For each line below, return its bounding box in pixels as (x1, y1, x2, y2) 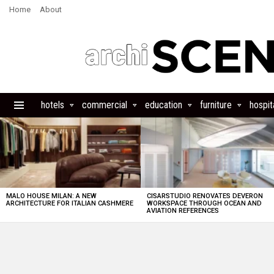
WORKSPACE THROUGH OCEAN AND (147, 199, 262, 207)
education (145, 99, 182, 111)
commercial (82, 99, 127, 111)
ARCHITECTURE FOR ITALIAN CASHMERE (6, 199, 133, 207)
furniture (200, 99, 232, 111)
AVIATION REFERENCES (147, 207, 220, 215)
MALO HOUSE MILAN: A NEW (6, 192, 97, 200)
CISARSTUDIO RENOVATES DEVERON (147, 192, 264, 200)
